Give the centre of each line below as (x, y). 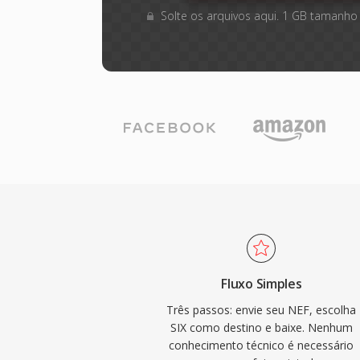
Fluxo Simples (262, 284)
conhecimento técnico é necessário (262, 345)
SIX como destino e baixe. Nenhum (261, 327)
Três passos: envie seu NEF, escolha (262, 310)
